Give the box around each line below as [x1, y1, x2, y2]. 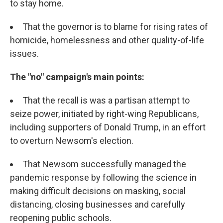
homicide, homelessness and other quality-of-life [10, 35, 204, 45]
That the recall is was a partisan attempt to [22, 95, 190, 106]
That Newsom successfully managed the [22, 159, 186, 169]
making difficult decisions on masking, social [10, 186, 186, 196]
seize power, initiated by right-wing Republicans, [10, 109, 199, 119]
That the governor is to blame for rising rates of [22, 21, 208, 32]
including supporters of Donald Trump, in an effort [10, 122, 206, 132]
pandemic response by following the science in [10, 172, 197, 183]
